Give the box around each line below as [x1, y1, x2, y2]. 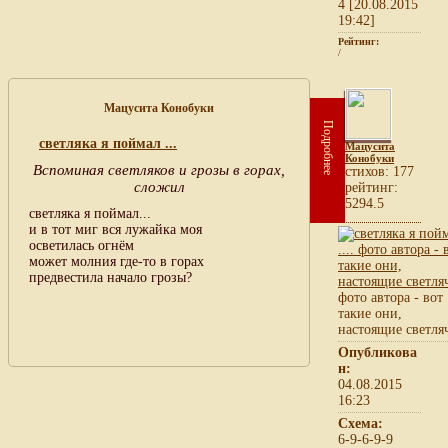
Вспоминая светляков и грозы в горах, [33, 161, 285, 178]
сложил [133, 178, 185, 195]
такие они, [338, 305, 402, 321]
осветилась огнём [29, 237, 134, 253]
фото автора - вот [338, 289, 443, 305]
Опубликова [338, 344, 417, 360]
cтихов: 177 [345, 163, 414, 179]
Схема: [338, 415, 383, 431]
